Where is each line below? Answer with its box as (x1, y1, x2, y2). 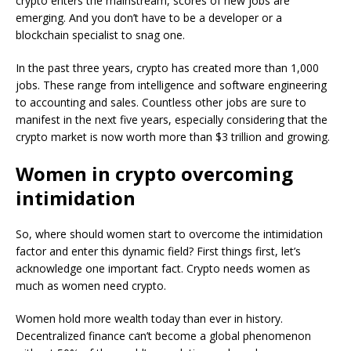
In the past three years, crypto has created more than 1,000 (16, 60, 319, 75)
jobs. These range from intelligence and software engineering (16, 78, 327, 92)
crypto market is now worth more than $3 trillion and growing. (16, 129, 330, 144)
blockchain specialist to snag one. (16, 27, 185, 42)
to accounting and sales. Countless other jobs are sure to (16, 95, 306, 110)
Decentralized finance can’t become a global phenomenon (16, 328, 311, 343)
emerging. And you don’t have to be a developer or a (16, 10, 282, 25)
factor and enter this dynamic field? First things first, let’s (16, 244, 301, 259)
